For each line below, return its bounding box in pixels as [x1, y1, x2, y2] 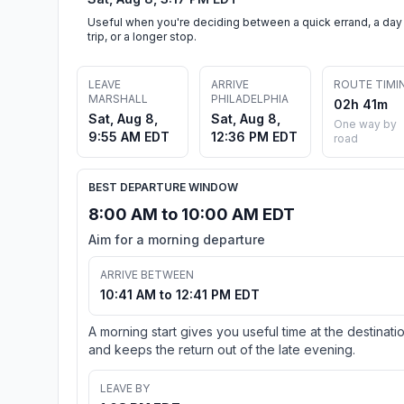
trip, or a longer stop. [87, 29, 197, 43]
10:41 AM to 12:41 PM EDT [100, 286, 260, 302]
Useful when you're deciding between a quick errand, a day [87, 14, 402, 29]
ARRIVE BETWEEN [100, 267, 194, 281]
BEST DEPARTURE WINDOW [88, 179, 238, 194]
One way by [334, 116, 397, 131]
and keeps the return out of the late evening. [88, 341, 355, 357]
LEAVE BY [100, 381, 150, 395]
